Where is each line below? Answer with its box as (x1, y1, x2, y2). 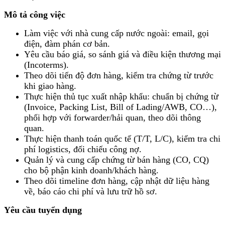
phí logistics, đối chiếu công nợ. (24, 144, 142, 154)
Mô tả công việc (4, 9, 65, 20)
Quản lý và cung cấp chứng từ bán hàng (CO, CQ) (24, 154, 209, 165)
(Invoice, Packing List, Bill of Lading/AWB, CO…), (24, 101, 217, 112)
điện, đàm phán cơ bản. (24, 38, 110, 49)
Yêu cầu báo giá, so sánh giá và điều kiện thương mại (24, 49, 221, 59)
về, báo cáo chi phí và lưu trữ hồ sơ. (24, 186, 157, 196)
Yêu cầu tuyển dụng (4, 204, 82, 215)
